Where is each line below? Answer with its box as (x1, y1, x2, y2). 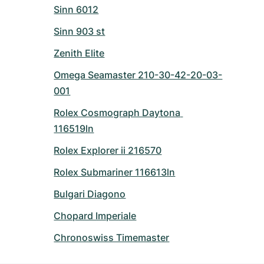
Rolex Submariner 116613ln (54, 166, 176, 178)
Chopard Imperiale (54, 209, 137, 222)
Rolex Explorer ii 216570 (54, 144, 162, 156)
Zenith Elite (54, 47, 105, 59)
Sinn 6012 (54, 3, 99, 15)
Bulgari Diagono (54, 187, 126, 200)
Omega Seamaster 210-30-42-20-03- (54, 68, 223, 81)
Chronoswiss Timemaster (54, 231, 170, 243)
